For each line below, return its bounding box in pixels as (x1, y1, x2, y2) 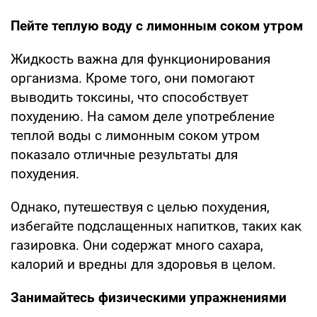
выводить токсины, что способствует (11, 88, 248, 105)
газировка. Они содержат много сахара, (11, 236, 263, 253)
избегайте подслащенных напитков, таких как (11, 217, 301, 234)
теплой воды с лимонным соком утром (11, 127, 260, 144)
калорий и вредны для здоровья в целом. (11, 255, 276, 272)
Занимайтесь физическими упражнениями (11, 289, 287, 306)
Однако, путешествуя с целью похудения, (11, 198, 270, 215)
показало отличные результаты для (11, 146, 238, 163)
